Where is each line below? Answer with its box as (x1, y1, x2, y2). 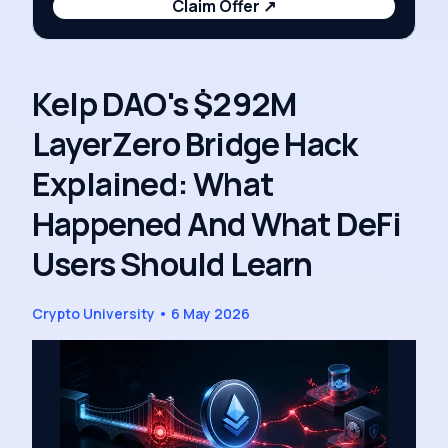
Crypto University (32, 304, 155, 323)
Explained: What (32, 162, 273, 206)
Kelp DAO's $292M (32, 82, 297, 126)
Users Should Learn (32, 242, 313, 286)
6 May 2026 (171, 304, 250, 323)
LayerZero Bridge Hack (32, 122, 358, 166)
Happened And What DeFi (32, 202, 402, 246)
